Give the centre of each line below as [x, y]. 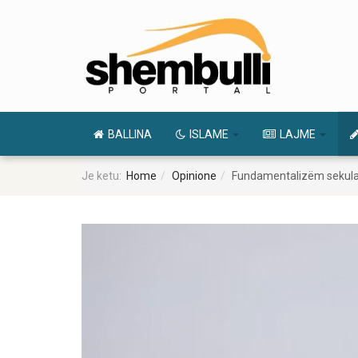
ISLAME [210, 134]
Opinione [194, 176]
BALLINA [130, 134]
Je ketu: [104, 176]
